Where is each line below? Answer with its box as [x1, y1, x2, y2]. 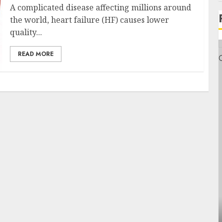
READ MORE [17, 49, 54, 58]
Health [29, 196, 51, 205]
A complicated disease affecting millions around [9, 1, 191, 13]
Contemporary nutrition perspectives [25, 210, 181, 221]
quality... [9, 26, 42, 38]
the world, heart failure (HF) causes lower [9, 14, 169, 25]
